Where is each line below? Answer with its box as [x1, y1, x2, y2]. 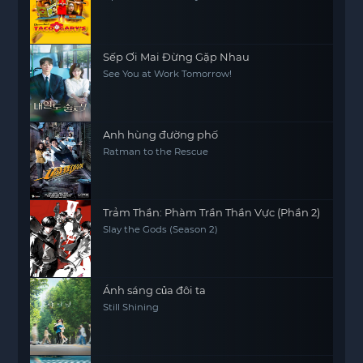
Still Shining [103, 301, 160, 313]
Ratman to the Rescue [103, 146, 209, 157]
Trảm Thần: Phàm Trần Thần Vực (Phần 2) [103, 206, 321, 219]
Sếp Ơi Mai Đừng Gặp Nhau [103, 50, 250, 63]
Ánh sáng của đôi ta [103, 284, 207, 297]
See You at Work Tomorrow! [103, 68, 233, 79]
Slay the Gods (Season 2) [103, 224, 219, 235]
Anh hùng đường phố [103, 128, 219, 141]
